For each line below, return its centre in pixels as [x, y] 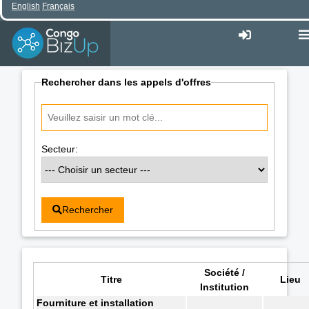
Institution [225, 287]
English [26, 6]
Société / [225, 272]
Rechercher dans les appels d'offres [126, 82]
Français [58, 6]
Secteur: [59, 149]
